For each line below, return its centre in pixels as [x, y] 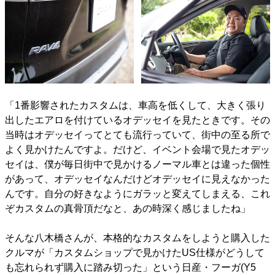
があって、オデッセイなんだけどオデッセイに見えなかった [137, 179]
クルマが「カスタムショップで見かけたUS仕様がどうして [135, 253]
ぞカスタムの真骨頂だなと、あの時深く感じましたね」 [128, 209]
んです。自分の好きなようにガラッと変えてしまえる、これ [137, 194]
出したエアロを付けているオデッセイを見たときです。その [137, 120]
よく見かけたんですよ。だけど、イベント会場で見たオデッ [137, 150]
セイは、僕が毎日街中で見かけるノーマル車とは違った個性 [137, 165]
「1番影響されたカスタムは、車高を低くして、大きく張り [135, 106]
